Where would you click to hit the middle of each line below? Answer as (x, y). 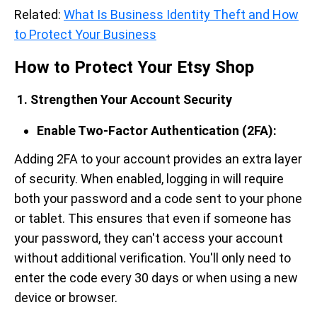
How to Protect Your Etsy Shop (134, 67)
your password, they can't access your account (149, 238)
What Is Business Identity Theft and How (181, 15)
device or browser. (66, 298)
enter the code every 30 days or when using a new (156, 278)
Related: (39, 15)
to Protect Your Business (85, 34)
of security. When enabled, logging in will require (149, 179)
